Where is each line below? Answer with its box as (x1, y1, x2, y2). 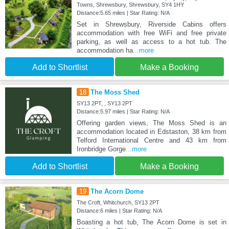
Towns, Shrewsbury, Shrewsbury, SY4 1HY (76, 2, 184, 8)
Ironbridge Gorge (76, 145, 126, 153)
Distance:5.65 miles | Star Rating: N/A (76, 10, 170, 16)
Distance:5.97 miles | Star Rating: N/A (76, 108, 170, 115)
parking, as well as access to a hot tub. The (76, 38, 226, 46)
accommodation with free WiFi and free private (76, 29, 226, 37)
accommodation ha (76, 47, 133, 55)
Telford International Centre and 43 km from (76, 136, 226, 145)
